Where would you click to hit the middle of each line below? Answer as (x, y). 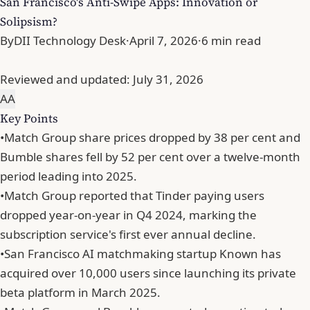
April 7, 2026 (164, 41)
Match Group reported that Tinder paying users (134, 196)
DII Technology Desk (70, 41)
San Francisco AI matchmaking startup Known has (143, 254)
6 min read (231, 41)
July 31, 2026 (168, 80)
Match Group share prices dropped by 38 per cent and (152, 138)
